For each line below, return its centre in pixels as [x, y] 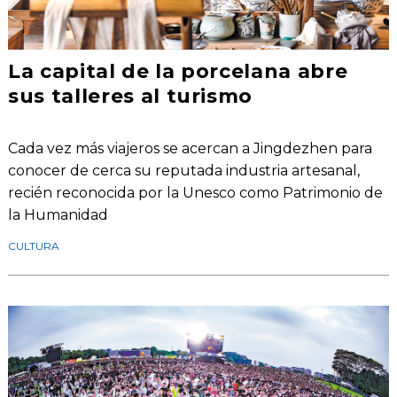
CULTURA [33, 246]
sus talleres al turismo [130, 97]
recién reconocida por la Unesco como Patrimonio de [195, 193]
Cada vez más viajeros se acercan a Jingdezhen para [190, 149]
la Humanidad [58, 215]
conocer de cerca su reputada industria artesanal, [183, 171]
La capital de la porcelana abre [178, 72]
